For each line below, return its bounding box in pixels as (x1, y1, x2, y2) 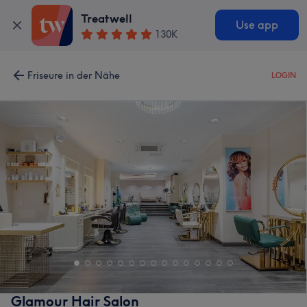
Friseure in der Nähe (27, 69, 120, 82)
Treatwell (81, 12, 133, 26)
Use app (235, 19, 278, 32)
